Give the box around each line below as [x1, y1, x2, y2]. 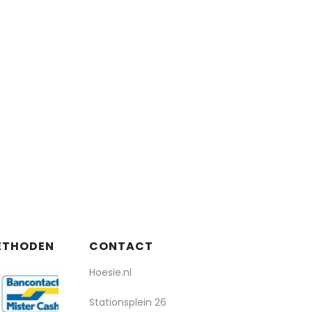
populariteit [226, 17, 290, 33]
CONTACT [89, 237, 153, 254]
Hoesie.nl [89, 265, 132, 279]
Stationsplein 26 [89, 295, 166, 309]
